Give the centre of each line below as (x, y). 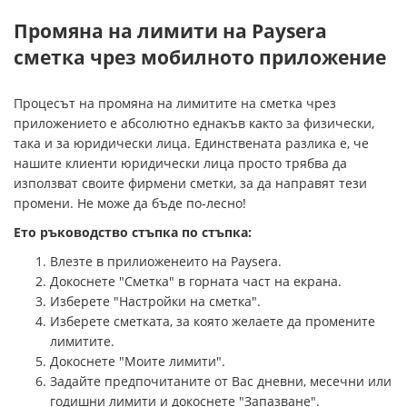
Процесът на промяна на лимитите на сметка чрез (175, 104)
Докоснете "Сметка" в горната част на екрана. (196, 282)
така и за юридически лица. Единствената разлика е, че (191, 144)
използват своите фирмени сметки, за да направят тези (190, 184)
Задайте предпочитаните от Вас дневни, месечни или (221, 382)
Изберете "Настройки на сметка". (155, 302)
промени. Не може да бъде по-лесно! (130, 203)
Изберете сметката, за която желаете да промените (213, 322)
